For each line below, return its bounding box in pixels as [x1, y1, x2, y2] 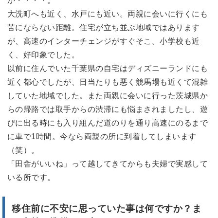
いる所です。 [7, 173, 55, 182]
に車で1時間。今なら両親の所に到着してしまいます [7, 132, 197, 141]
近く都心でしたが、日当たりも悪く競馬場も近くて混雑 [7, 78, 208, 87]
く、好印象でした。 [7, 51, 80, 59]
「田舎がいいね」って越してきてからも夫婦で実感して [7, 160, 208, 168]
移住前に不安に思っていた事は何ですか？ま [12, 203, 201, 214]
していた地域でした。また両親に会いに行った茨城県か [7, 91, 208, 100]
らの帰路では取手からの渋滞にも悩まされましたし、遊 [7, 105, 208, 114]
